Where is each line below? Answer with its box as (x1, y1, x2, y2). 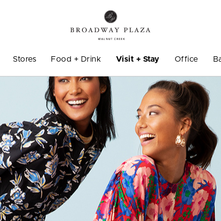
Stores (13, 55, 37, 63)
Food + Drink (51, 55, 102, 63)
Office (174, 55, 198, 63)
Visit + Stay (116, 55, 160, 63)
